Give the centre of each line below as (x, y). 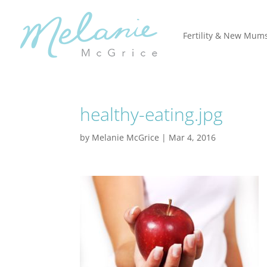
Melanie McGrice (126, 137)
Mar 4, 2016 (193, 137)
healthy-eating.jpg (152, 114)
